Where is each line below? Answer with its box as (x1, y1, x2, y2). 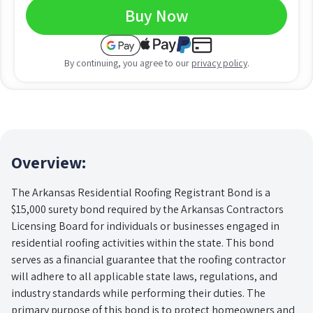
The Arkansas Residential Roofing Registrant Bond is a (11, 184, 270, 200)
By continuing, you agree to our (64, 56, 191, 69)
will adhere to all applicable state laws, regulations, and (11, 268, 277, 284)
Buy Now (124, 3, 189, 27)
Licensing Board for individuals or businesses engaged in (11, 218, 279, 233)
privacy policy (191, 56, 247, 69)
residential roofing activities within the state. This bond (11, 235, 274, 250)
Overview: (11, 150, 87, 173)
